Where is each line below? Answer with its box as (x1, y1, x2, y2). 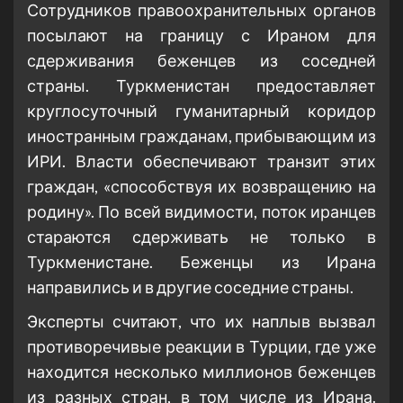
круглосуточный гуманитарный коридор (27, 101, 376, 121)
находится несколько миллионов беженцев (27, 362, 376, 382)
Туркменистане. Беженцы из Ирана (27, 252, 376, 273)
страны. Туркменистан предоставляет (27, 76, 376, 96)
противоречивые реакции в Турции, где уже (27, 336, 376, 357)
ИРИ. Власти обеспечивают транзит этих (27, 151, 376, 172)
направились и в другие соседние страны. (27, 277, 354, 298)
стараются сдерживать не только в (27, 227, 376, 247)
